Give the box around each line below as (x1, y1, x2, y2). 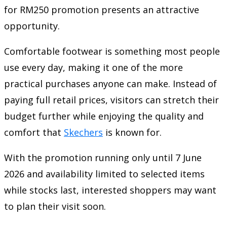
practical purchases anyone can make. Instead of (4, 78, 217, 90)
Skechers (64, 126, 103, 139)
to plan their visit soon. (4, 200, 106, 213)
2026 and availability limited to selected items (4, 168, 205, 180)
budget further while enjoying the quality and (4, 110, 204, 123)
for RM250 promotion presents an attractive (4, 4, 199, 16)
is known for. (103, 126, 162, 139)
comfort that (4, 126, 64, 139)
